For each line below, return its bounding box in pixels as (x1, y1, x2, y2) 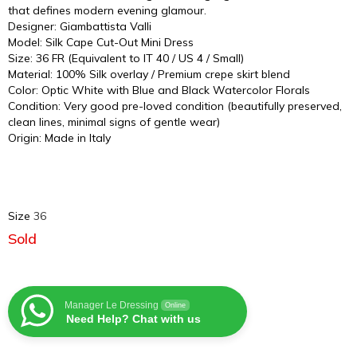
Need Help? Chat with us (66, 312, 201, 325)
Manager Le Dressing (65, 300, 159, 311)
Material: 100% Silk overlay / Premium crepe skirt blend (8, 67, 290, 81)
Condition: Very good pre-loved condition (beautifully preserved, (8, 99, 342, 113)
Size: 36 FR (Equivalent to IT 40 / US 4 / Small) (8, 51, 244, 65)
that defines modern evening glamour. (8, 3, 206, 18)
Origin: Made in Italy (8, 131, 111, 145)
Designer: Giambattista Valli (8, 19, 151, 33)
